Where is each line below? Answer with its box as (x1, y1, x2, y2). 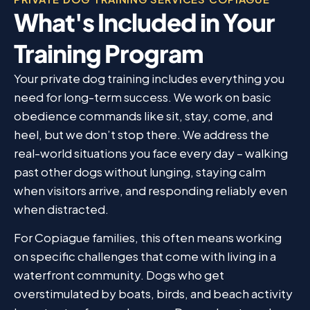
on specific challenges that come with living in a (14, 248, 276, 264)
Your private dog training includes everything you (14, 71, 284, 86)
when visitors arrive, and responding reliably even (14, 183, 287, 199)
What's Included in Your (14, 7, 275, 38)
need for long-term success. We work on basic (14, 89, 271, 105)
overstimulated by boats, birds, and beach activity (14, 286, 293, 302)
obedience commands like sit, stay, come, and (14, 108, 273, 124)
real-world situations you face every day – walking (14, 145, 288, 161)
